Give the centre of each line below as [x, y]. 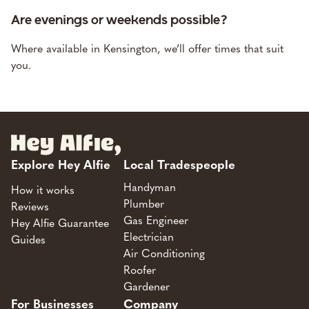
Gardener [146, 286]
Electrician [148, 237]
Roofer [139, 270]
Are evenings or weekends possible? [119, 21]
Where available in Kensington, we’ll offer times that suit [147, 48]
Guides [28, 239]
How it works [42, 190]
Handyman [149, 187]
